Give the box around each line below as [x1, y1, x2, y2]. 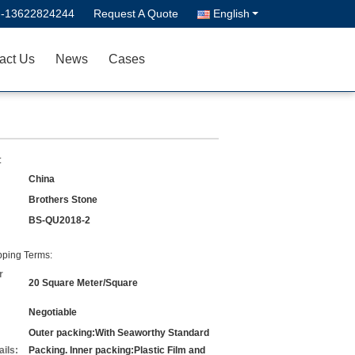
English [213, 7, 250, 20]
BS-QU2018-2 [29, 215, 90, 226]
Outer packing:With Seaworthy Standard [29, 327, 209, 338]
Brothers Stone [29, 194, 97, 205]
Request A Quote [94, 7, 178, 20]
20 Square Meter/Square [29, 277, 138, 288]
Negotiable [29, 307, 77, 318]
